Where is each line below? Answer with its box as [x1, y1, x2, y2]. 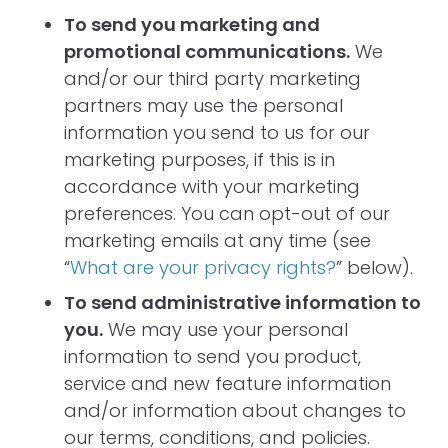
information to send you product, [64, 344, 361, 369]
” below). [336, 255, 413, 280]
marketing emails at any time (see [64, 228, 371, 253]
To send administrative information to [64, 290, 421, 315]
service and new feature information [64, 371, 391, 396]
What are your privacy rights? [70, 255, 336, 280]
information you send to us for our [64, 120, 370, 145]
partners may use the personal [64, 93, 343, 118]
